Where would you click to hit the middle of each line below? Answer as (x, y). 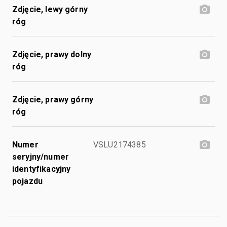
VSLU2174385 (120, 144)
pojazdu (28, 181)
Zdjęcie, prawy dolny (52, 54)
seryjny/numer (41, 157)
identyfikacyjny (42, 169)
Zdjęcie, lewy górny (50, 9)
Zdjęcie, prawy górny (53, 99)
